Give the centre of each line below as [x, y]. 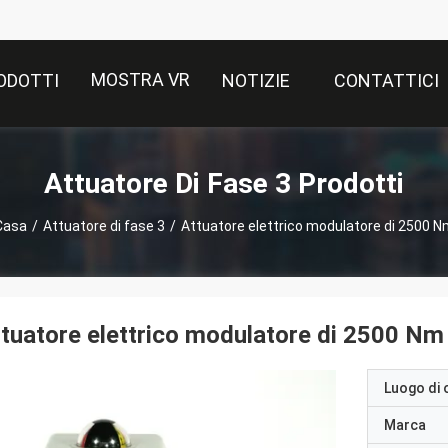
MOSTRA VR [140, 79]
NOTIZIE [256, 81]
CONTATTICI [386, 81]
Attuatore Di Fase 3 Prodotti [224, 183]
